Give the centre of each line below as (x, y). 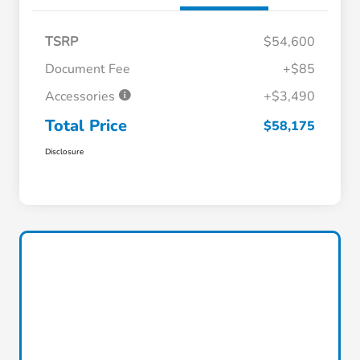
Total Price (86, 126)
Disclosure (64, 152)
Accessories (82, 97)
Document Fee (88, 70)
